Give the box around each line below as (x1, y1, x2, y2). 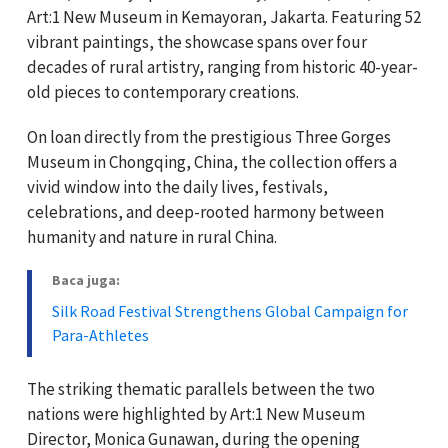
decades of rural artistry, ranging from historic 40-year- (27, 55, 418, 78)
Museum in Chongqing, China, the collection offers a (27, 150, 397, 173)
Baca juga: (52, 270, 120, 289)
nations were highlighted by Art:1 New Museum (27, 402, 365, 425)
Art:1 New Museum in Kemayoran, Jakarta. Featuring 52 (27, 5, 421, 28)
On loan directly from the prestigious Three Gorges (27, 125, 391, 148)
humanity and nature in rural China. (27, 225, 277, 248)
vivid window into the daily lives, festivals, (27, 175, 328, 198)
